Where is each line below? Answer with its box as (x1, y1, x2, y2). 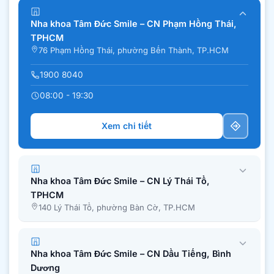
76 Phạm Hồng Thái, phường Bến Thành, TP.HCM (39, 45, 229, 56)
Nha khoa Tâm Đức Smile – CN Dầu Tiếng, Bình (31, 248, 231, 259)
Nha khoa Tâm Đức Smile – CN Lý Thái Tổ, (31, 176, 210, 187)
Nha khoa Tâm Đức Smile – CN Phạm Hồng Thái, (31, 18, 237, 29)
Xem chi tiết (102, 120, 152, 131)
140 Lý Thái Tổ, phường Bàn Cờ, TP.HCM (39, 202, 195, 213)
